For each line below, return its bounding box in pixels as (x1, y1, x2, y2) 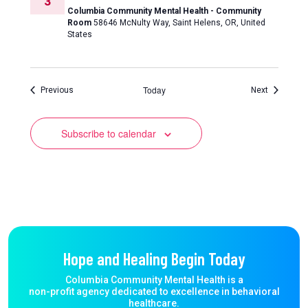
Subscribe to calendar (60, 126, 156, 140)
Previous (40, 85, 74, 95)
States (67, 30, 92, 39)
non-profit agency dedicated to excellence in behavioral (28, 286, 280, 297)
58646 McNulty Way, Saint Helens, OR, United (93, 18, 265, 27)
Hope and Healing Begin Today (63, 248, 245, 269)
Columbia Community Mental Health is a (65, 274, 243, 285)
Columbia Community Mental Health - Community (67, 6, 261, 16)
